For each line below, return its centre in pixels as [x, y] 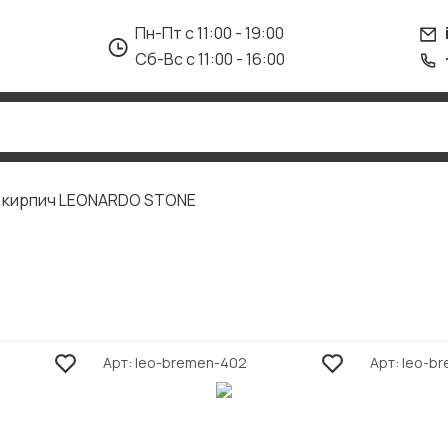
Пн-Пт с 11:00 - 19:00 [209, 33]
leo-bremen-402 [190, 362]
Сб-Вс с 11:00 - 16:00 [210, 59]
